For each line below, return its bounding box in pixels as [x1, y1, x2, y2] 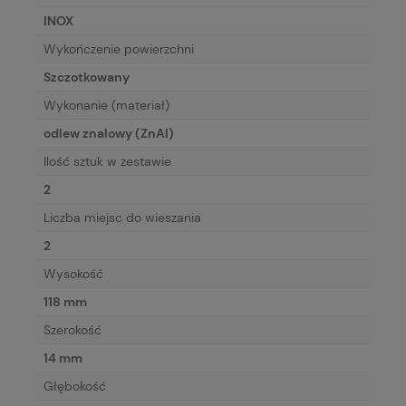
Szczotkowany [43, 69, 130, 86]
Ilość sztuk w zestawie [43, 153, 171, 170]
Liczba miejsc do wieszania [43, 209, 201, 227]
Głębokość [43, 378, 106, 395]
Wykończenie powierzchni [43, 41, 194, 58]
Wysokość [43, 266, 103, 283]
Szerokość [43, 322, 101, 339]
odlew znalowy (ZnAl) [43, 125, 174, 142]
